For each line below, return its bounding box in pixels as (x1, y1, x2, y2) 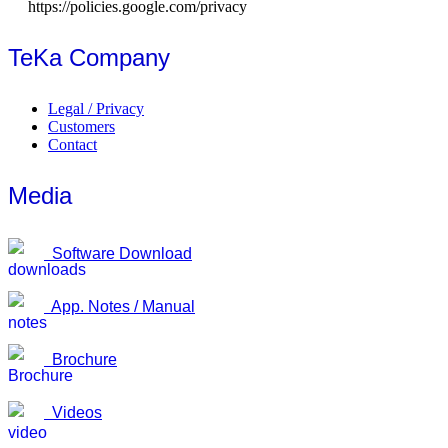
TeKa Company (8, 43, 170, 71)
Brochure (44, 351, 117, 369)
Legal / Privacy (48, 99, 144, 117)
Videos (44, 404, 102, 422)
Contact (48, 135, 97, 153)
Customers (48, 117, 115, 135)
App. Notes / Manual (44, 297, 195, 315)
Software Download (44, 244, 192, 262)
